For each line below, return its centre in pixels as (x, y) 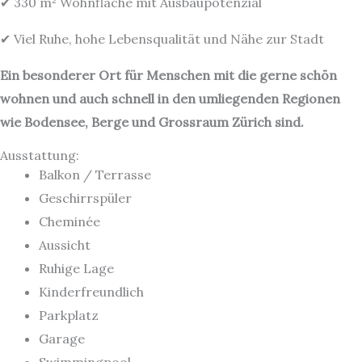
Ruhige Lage (76, 268)
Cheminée (69, 221)
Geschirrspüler (85, 198)
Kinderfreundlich (91, 292)
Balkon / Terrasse (95, 175)
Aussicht (65, 245)
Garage (62, 339)
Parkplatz (69, 315)
